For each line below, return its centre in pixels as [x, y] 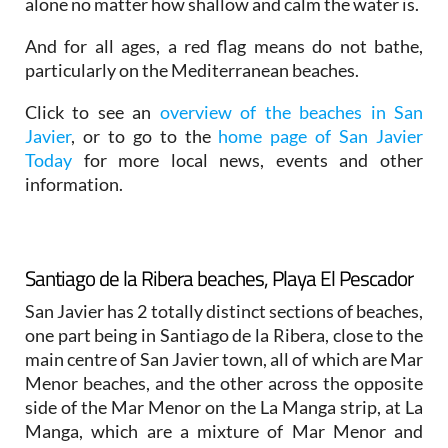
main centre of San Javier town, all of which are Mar [224, 358]
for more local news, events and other [253, 159]
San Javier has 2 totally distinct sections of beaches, [224, 310]
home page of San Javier [321, 135]
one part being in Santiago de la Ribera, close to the [224, 334]
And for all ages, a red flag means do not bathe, [224, 45]
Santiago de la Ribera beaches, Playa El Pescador [219, 277]
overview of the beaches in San [291, 111]
